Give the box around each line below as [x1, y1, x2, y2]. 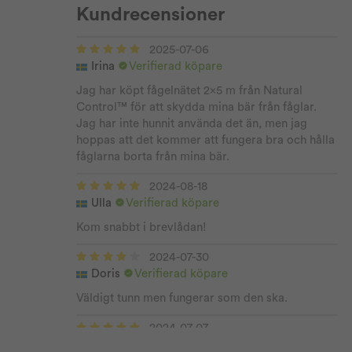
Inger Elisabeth [91, 338, 170, 350]
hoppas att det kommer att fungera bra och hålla [76, 134, 335, 146]
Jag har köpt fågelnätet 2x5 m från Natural [76, 84, 302, 97]
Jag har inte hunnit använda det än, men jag [76, 117, 307, 130]
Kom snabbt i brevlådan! [76, 221, 207, 233]
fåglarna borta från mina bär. [76, 150, 229, 163]
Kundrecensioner [76, 5, 225, 24]
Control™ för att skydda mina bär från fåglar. [76, 101, 317, 113]
